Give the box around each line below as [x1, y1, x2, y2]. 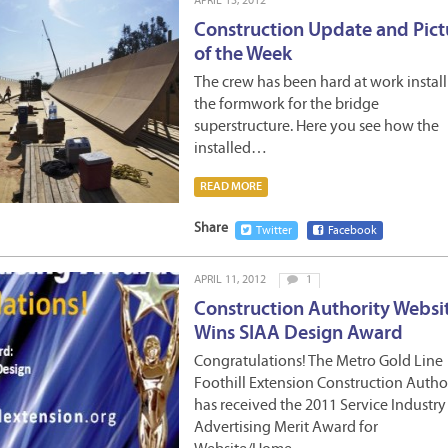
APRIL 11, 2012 [194, 274, 266, 286]
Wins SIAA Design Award [194, 324, 403, 344]
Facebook [328, 225, 377, 237]
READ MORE [200, 181, 262, 193]
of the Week [194, 45, 292, 65]
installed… [194, 141, 267, 157]
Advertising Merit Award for [194, 420, 378, 436]
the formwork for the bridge [194, 97, 379, 113]
